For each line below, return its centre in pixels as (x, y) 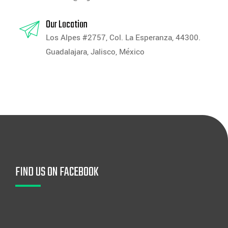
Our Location (67, 24)
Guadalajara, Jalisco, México (95, 52)
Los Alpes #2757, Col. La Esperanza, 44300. (123, 37)
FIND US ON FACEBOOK (57, 172)
